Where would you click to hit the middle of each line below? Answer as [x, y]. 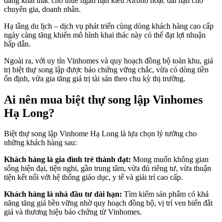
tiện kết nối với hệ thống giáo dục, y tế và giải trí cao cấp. [93, 177]
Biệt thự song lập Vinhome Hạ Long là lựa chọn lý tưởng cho [100, 134]
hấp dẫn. [18, 44]
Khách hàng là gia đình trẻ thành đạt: [67, 160]
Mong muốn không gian [170, 160]
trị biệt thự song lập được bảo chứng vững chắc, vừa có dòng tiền [106, 69]
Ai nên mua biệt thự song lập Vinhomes [103, 99]
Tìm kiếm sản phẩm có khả [165, 194]
